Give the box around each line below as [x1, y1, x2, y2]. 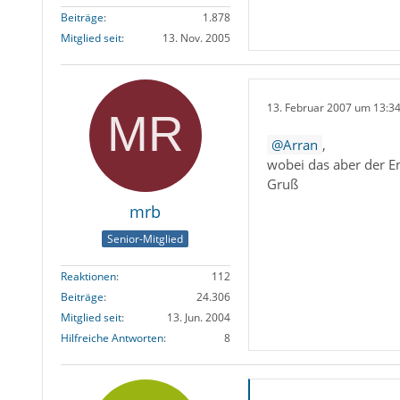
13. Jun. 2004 [166, 309, 230, 325]
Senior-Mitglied [107, 230, 184, 246]
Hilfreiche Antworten [60, 329, 163, 346]
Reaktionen [60, 268, 116, 284]
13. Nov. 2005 [162, 30, 230, 46]
